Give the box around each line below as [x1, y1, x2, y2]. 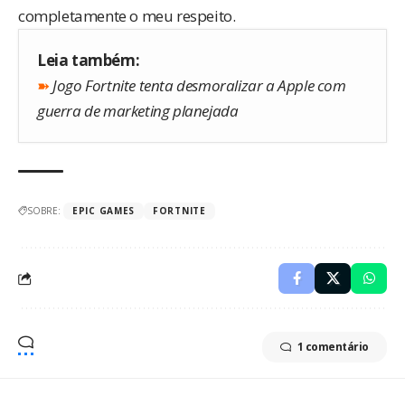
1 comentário [297, 339, 369, 355]
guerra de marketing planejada [37, 100, 239, 122]
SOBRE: [27, 204, 61, 218]
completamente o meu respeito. [18, 5, 236, 27]
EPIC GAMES [72, 204, 135, 218]
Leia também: [37, 50, 140, 71]
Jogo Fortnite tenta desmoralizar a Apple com [52, 75, 346, 97]
